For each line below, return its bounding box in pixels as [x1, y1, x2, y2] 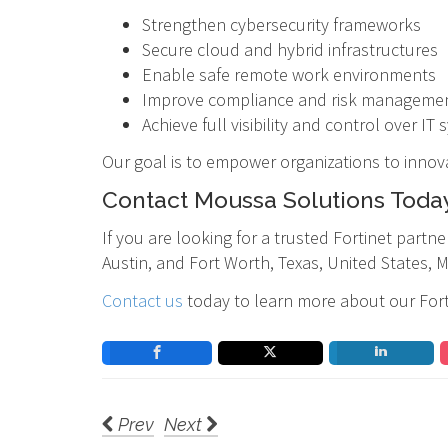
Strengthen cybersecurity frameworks [142, 12, 421, 36]
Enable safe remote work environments [142, 62, 436, 86]
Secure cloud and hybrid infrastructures [142, 37, 438, 61]
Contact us [102, 288, 183, 312]
